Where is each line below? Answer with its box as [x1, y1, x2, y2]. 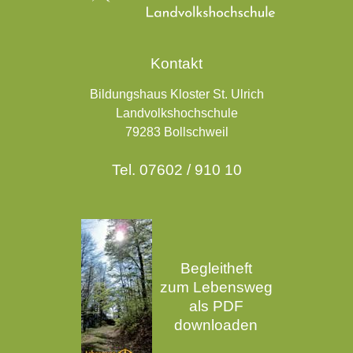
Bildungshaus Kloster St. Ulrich [89, 87, 264, 102]
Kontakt [150, 55, 203, 72]
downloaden [174, 316, 258, 333]
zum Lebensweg [159, 278, 273, 295]
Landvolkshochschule [115, 106, 238, 121]
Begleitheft [180, 259, 252, 277]
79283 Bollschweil [124, 125, 229, 139]
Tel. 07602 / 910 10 [111, 162, 242, 179]
